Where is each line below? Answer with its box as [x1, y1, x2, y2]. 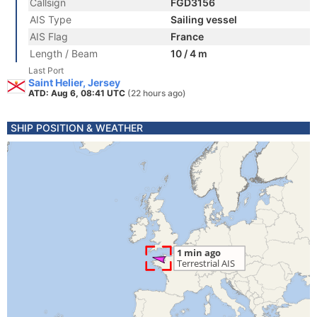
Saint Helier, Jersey [28, 76, 120, 88]
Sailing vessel [171, 13, 237, 25]
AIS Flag [30, 30, 68, 42]
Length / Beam [30, 47, 98, 59]
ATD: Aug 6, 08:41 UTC [28, 88, 127, 98]
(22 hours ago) [127, 88, 186, 98]
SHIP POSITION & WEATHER [11, 122, 143, 134]
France [171, 30, 204, 42]
